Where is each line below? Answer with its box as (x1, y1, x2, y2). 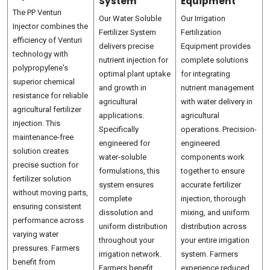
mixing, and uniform (181, 208, 250, 217)
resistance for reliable (13, 91, 88, 100)
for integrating (181, 69, 230, 78)
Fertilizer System (99, 28, 156, 37)
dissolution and (99, 208, 153, 217)
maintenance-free (13, 133, 74, 142)
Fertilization (181, 28, 221, 37)
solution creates (13, 146, 69, 155)
